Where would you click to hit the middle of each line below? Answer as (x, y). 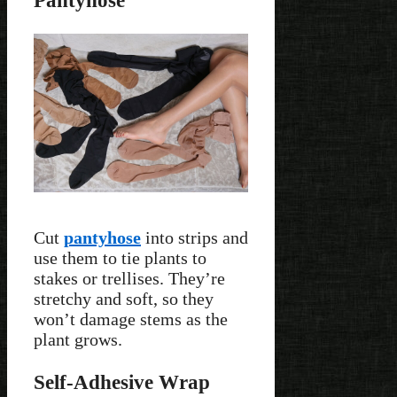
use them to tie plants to (120, 257)
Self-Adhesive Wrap (122, 381)
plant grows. (78, 339)
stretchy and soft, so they (124, 298)
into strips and (195, 237)
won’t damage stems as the (131, 319)
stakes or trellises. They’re (129, 278)
